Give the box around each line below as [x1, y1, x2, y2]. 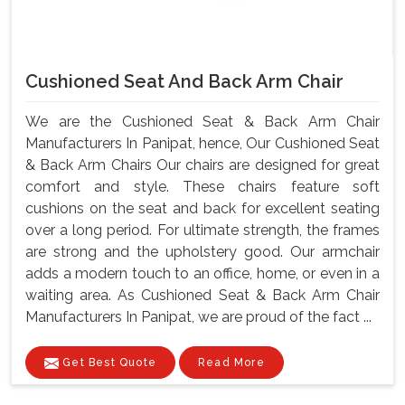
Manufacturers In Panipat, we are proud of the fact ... [25, 308, 372, 326]
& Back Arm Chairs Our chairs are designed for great [25, 156, 380, 174]
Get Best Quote [59, 356, 156, 370]
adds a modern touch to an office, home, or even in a [25, 265, 380, 283]
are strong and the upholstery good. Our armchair [25, 243, 380, 261]
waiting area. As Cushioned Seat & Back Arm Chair [25, 287, 380, 305]
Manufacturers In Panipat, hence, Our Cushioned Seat [25, 135, 380, 153]
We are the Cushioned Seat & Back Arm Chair [25, 113, 380, 131]
